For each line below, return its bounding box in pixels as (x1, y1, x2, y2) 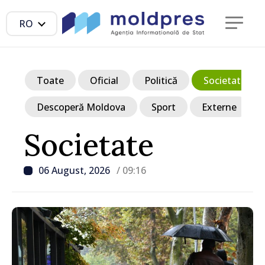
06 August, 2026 (38, 164, 112, 177)
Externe (202, 100, 237, 114)
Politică (144, 73, 177, 87)
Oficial (90, 73, 118, 87)
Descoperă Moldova (37, 100, 125, 114)
